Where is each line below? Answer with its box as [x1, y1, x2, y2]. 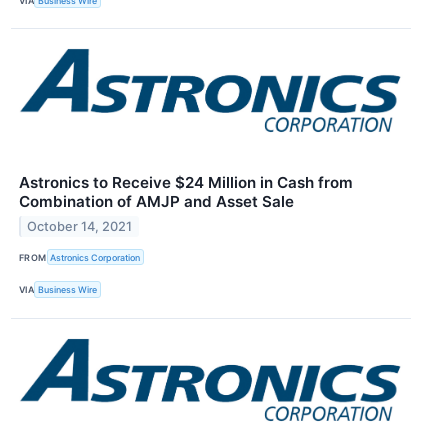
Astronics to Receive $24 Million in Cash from [19, 173, 353, 193]
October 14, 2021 [27, 219, 133, 235]
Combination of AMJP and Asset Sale [19, 192, 294, 212]
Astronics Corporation [50, 251, 141, 263]
